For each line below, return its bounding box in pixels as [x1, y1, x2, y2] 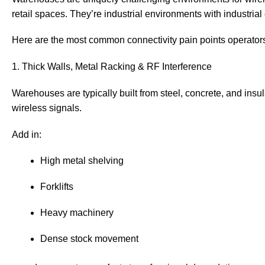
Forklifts [40, 181, 73, 192]
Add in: [12, 129, 41, 140]
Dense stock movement [40, 234, 138, 244]
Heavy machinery [40, 208, 114, 218]
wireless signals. [12, 103, 82, 114]
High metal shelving [40, 155, 124, 166]
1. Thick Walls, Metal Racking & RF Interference [12, 62, 212, 72]
